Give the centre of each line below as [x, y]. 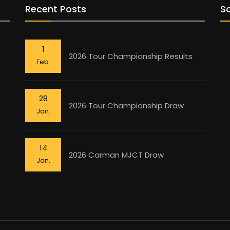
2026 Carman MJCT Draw [116, 155]
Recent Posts [56, 9]
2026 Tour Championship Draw [126, 105]
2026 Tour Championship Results [131, 56]
